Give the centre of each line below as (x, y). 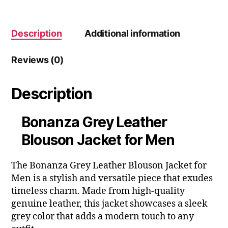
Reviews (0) (37, 60)
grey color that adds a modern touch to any (103, 217)
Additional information (133, 34)
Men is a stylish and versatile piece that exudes (112, 179)
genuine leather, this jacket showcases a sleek (110, 204)
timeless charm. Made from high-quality (98, 191)
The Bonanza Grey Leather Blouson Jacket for (109, 166)
